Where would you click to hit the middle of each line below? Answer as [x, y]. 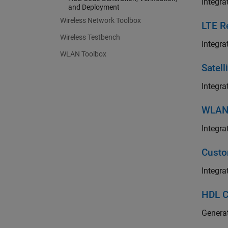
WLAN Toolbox [83, 54]
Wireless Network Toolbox [101, 20]
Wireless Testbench [90, 37]
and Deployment [94, 7]
